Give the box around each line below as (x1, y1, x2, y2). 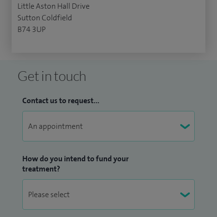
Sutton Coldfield (17, 13, 72, 23)
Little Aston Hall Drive (17, 1, 90, 12)
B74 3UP (17, 24, 46, 35)
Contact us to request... (22, 95, 99, 106)
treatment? (22, 164, 60, 174)
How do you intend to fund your (22, 154, 129, 164)
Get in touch (17, 67, 86, 84)
